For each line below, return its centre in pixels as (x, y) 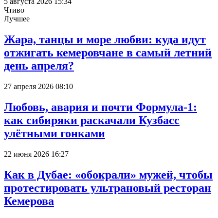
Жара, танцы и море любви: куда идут (105, 39)
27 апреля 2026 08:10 (38, 86)
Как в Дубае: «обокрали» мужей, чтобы (108, 174)
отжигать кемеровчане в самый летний (108, 52)
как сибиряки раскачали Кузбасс (92, 120)
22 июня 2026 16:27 (36, 154)
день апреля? (39, 65)
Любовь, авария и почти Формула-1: (100, 107)
